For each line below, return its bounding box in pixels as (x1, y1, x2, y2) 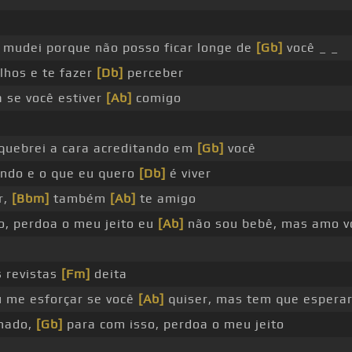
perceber (123, 65, 184, 81)
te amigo (135, 191, 196, 207)
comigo (131, 90, 181, 106)
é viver (165, 166, 211, 181)
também (49, 191, 110, 207)
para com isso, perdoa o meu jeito (62, 317, 284, 332)
